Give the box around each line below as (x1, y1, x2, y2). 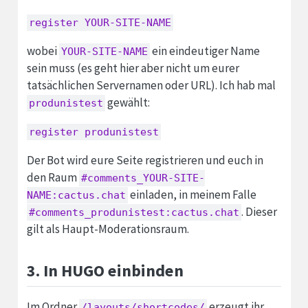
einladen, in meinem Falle (127, 186, 256, 202)
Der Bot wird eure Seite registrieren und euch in (26, 152, 263, 168)
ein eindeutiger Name (149, 43, 260, 58)
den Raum (26, 169, 79, 185)
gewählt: (104, 94, 150, 110)
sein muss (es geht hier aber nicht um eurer (26, 60, 239, 76)
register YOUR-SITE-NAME (28, 16, 171, 29)
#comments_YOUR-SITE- (80, 171, 205, 184)
